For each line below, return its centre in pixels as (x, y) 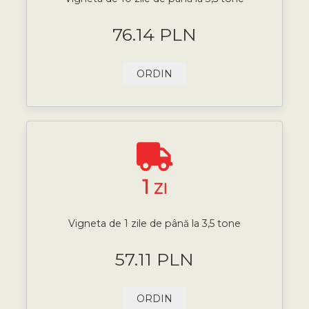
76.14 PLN (154, 34)
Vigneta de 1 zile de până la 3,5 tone (154, 223)
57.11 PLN (154, 259)
